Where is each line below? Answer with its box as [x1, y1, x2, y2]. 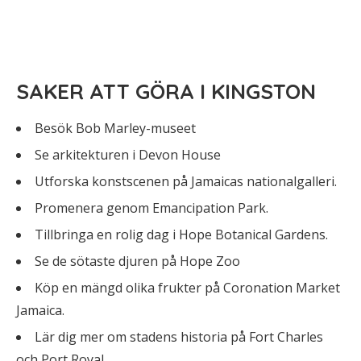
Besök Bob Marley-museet [35, 119, 196, 137]
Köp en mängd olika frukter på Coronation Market [35, 279, 340, 297]
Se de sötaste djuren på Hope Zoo [35, 252, 240, 270]
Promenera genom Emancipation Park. [35, 199, 268, 217]
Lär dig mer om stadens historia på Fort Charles [35, 328, 323, 346]
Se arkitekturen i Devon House [35, 146, 221, 164]
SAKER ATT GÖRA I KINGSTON [16, 78, 316, 105]
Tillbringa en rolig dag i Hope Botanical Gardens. [35, 226, 328, 243]
